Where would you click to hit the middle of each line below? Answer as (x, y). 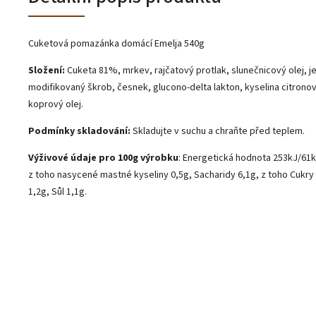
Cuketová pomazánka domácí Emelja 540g (116, 43)
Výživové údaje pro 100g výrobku (103, 158)
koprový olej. (56, 104)
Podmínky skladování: (79, 131)
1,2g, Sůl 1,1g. (57, 192)
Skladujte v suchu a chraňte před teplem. (220, 131)
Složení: (47, 70)
